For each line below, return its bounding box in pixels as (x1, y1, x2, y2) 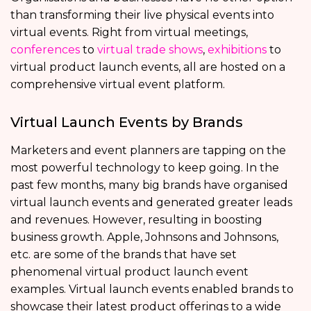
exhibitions (208, 42, 267, 56)
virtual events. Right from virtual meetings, (10, 25, 248, 39)
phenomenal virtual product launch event (10, 264, 249, 278)
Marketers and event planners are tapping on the (10, 143, 286, 157)
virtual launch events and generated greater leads (10, 195, 292, 209)
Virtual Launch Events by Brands (10, 113, 243, 131)
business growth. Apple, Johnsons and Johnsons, (10, 230, 278, 244)
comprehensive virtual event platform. (10, 77, 225, 91)
